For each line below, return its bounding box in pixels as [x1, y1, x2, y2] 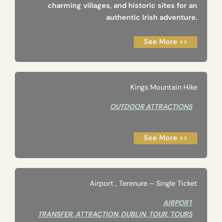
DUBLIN [121, 210, 146, 219]
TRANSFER [38, 210, 72, 219]
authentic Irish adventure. [106, 13, 197, 23]
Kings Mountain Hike [130, 83, 197, 93]
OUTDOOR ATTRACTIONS [110, 102, 192, 111]
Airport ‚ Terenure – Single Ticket [90, 179, 197, 189]
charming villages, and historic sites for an [48, 1, 197, 11]
